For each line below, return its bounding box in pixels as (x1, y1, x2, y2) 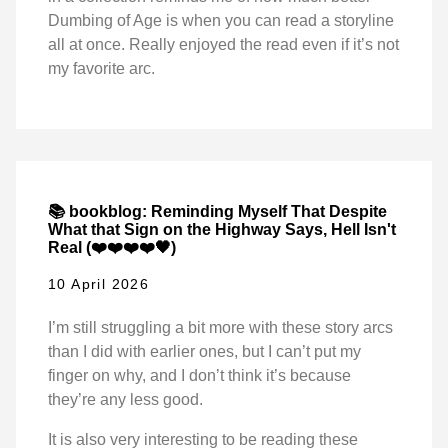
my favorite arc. (48, 59, 155, 77)
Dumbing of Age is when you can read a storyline (48, 11, 394, 29)
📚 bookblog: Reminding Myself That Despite (48, 203, 387, 221)
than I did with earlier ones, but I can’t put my (48, 342, 361, 360)
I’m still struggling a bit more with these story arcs (48, 318, 393, 336)
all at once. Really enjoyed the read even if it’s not (48, 35, 399, 53)
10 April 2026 (48, 275, 150, 292)
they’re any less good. (48, 390, 203, 408)
